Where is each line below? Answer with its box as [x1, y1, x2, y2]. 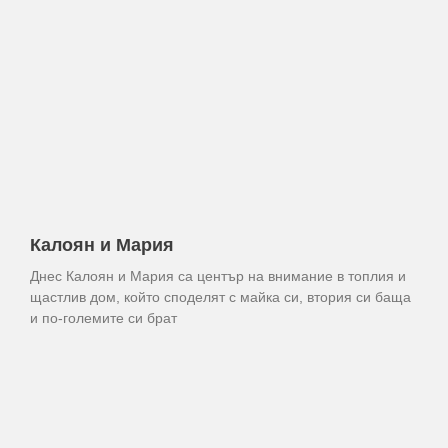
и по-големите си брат [30, 310, 177, 326]
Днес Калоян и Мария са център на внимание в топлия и [30, 268, 406, 284]
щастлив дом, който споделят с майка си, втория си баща [30, 289, 411, 305]
